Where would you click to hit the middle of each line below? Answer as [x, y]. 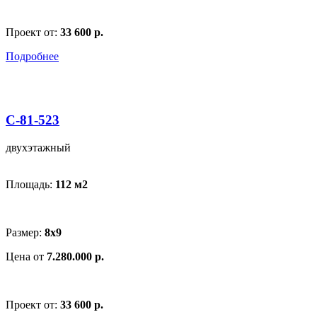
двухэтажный [38, 148]
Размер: [25, 232]
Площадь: [30, 184]
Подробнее [32, 56]
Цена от [26, 257]
